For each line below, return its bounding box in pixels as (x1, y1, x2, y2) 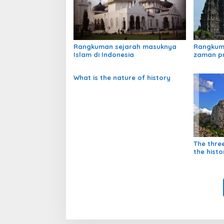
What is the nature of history (73, 73, 170, 81)
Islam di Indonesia (73, 50, 134, 58)
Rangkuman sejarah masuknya (73, 42, 176, 50)
